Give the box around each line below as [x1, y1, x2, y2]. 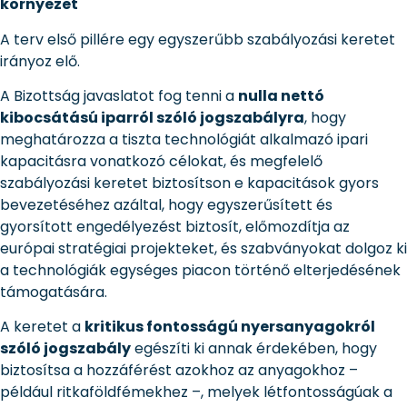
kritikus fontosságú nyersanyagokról [84, 316, 375, 338]
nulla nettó [238, 84, 324, 106]
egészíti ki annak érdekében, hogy [131, 338, 377, 360]
